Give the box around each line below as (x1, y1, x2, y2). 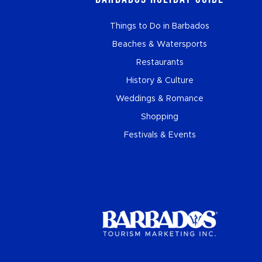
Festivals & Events (123, 131, 196, 140)
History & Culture (126, 77, 194, 85)
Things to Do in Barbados (110, 22, 210, 31)
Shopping (141, 113, 179, 122)
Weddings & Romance (116, 95, 204, 104)
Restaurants (136, 58, 184, 67)
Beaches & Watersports (112, 40, 208, 49)
